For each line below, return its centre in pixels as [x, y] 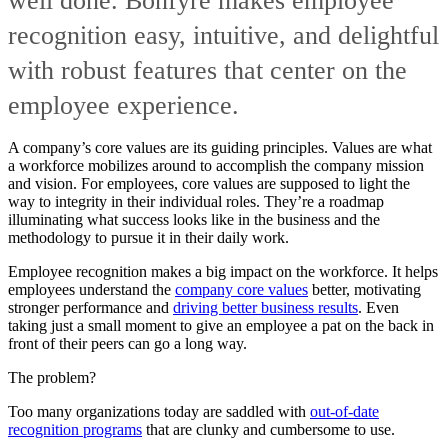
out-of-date [344, 411]
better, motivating [364, 289]
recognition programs [75, 429]
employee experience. [123, 105]
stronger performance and [90, 307]
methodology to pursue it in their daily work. [148, 237]
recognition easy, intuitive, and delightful [223, 35]
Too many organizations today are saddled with [159, 411]
